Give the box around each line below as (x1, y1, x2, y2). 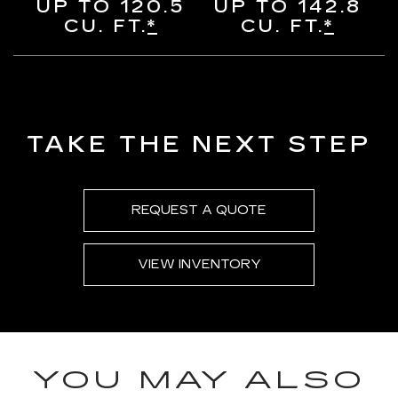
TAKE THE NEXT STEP (27, 131, 371, 159)
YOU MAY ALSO (32, 365, 366, 396)
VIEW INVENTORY (137, 257, 261, 273)
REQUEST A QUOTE (131, 203, 267, 219)
